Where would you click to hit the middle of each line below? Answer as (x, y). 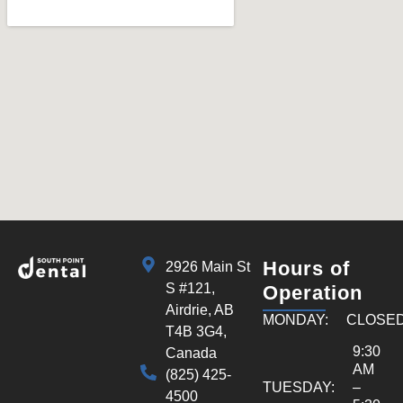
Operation (313, 292)
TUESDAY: (299, 387)
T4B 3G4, (196, 331)
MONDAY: (296, 319)
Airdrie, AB (199, 309)
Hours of (306, 268)
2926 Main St (207, 266)
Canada (191, 353)
